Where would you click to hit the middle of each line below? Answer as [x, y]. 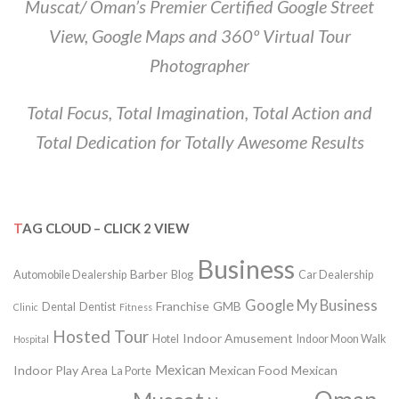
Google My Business [311, 306]
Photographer [199, 65]
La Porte [131, 371]
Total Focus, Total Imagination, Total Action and [199, 113]
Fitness [136, 307]
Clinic [26, 307]
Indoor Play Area [61, 370]
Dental [59, 307]
